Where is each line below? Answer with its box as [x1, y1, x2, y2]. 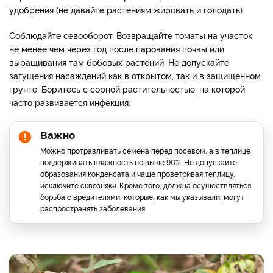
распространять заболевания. [40, 203, 146, 214]
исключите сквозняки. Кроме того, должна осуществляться [40, 180, 251, 191]
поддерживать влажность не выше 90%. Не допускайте [40, 157, 237, 168]
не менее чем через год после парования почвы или [9, 43, 224, 55]
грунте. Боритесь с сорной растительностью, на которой [9, 83, 245, 95]
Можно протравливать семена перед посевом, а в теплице [40, 145, 250, 156]
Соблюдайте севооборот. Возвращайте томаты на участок [9, 29, 252, 41]
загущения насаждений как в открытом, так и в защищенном [9, 69, 261, 82]
